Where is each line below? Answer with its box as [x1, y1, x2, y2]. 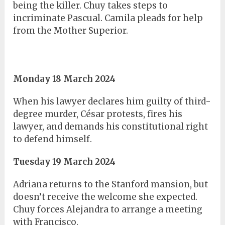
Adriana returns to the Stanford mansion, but [13, 179, 208, 190]
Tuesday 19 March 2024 [13, 156, 116, 168]
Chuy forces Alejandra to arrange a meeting [13, 204, 203, 215]
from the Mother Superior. [13, 25, 129, 37]
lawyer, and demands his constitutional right [13, 121, 208, 133]
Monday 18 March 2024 [13, 73, 116, 85]
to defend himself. [13, 134, 92, 145]
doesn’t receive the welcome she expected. [13, 191, 198, 203]
